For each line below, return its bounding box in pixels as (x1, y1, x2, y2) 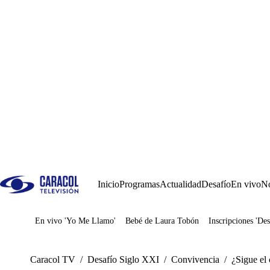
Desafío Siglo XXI (87, 254, 159, 265)
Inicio (98, 179, 119, 189)
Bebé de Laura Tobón (125, 216, 199, 225)
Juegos (53, 220, 79, 230)
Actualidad (160, 179, 201, 189)
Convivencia (171, 254, 219, 265)
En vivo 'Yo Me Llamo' (35, 216, 116, 225)
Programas (119, 179, 160, 189)
